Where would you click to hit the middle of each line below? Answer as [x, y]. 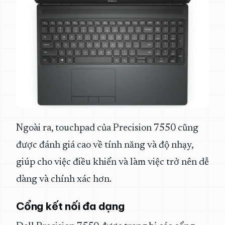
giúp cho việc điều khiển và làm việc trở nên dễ [113, 162]
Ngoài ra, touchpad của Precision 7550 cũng [107, 128]
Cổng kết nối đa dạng [70, 206]
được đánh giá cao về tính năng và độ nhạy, [105, 145]
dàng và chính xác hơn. [64, 179]
